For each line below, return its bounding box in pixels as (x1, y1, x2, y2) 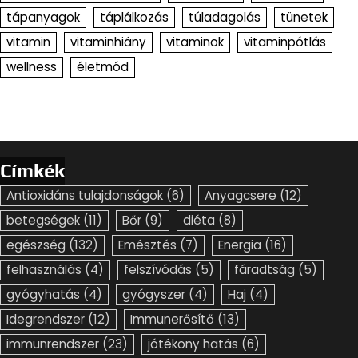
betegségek (6, 211, 80, 229)
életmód (77, 58, 129, 75)
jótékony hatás (148, 335, 238, 352)
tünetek (280, 8, 328, 26)
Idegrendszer (6, 310, 85, 328)
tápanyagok (6, 8, 80, 26)
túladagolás (189, 8, 261, 26)
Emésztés (118, 236, 177, 253)
